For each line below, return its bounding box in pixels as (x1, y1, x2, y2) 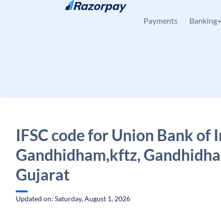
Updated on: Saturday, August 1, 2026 (16, 194, 130, 203)
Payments (144, 16, 178, 25)
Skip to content (24, 8, 71, 17)
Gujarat (16, 165, 70, 184)
